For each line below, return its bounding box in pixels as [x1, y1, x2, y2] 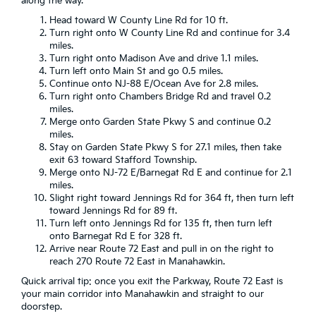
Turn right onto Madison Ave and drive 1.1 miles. [49, 53, 258, 64]
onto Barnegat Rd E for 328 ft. [49, 231, 182, 242]
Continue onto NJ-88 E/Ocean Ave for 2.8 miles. [49, 78, 258, 90]
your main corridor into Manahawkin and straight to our [21, 288, 264, 300]
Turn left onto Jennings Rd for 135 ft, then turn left [49, 218, 272, 229]
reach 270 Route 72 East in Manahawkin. [49, 256, 225, 267]
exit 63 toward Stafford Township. [49, 154, 197, 166]
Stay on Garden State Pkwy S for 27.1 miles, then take [49, 142, 281, 153]
